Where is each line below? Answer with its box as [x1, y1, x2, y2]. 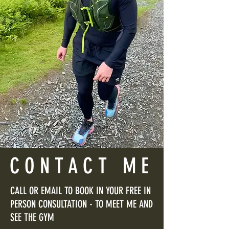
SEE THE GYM [10, 211, 57, 223]
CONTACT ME [9, 153, 154, 179]
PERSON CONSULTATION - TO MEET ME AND [10, 198, 153, 210]
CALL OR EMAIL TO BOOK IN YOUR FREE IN [10, 185, 151, 197]
